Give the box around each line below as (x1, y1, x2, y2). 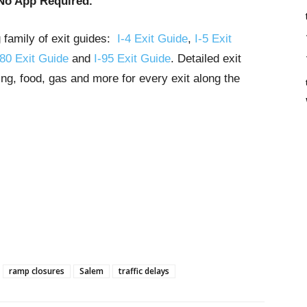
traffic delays (119, 265, 169, 277)
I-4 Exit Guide (117, 32, 188, 45)
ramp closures (9, 265, 64, 277)
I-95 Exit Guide (94, 52, 171, 65)
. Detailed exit (171, 52, 241, 65)
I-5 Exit (195, 32, 232, 45)
